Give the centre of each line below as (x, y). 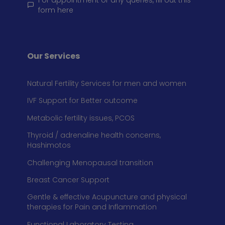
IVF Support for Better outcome (82, 101)
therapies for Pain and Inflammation (92, 207)
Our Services (53, 56)
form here (56, 10)
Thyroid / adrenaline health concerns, (94, 135)
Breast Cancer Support (69, 180)
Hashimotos (50, 145)
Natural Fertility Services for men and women (106, 83)
